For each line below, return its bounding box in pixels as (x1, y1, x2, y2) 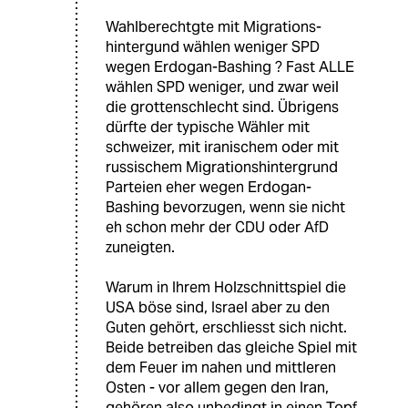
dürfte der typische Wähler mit (106, 117, 310, 138)
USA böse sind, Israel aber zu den (106, 298, 330, 318)
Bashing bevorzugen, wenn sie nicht (106, 198, 345, 218)
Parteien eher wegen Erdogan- (106, 178, 311, 198)
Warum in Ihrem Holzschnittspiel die (106, 278, 346, 298)
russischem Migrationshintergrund (106, 158, 338, 178)
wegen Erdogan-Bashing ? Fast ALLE (106, 57, 354, 77)
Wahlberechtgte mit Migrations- (106, 17, 321, 37)
